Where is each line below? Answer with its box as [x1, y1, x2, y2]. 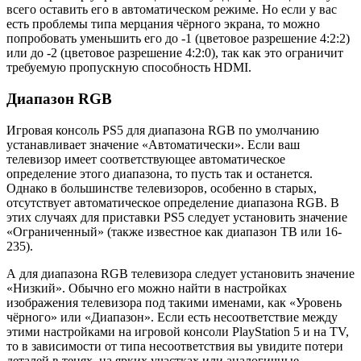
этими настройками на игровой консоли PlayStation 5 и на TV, [6, 324, 349, 338]
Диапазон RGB [6, 90, 112, 108]
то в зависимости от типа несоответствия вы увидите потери [6, 338, 343, 353]
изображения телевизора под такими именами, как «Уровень [6, 295, 342, 309]
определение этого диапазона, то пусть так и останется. [6, 166, 313, 180]
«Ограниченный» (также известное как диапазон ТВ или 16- [6, 224, 342, 239]
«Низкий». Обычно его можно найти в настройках [6, 280, 287, 295]
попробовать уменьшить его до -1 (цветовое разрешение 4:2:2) [6, 31, 350, 46]
